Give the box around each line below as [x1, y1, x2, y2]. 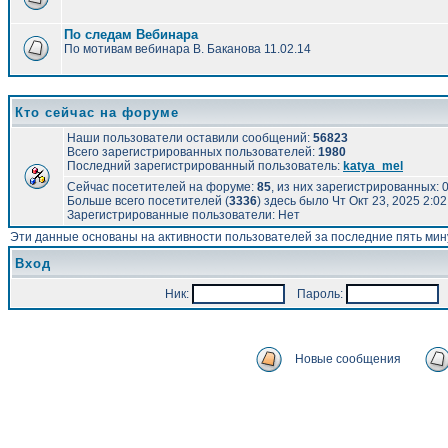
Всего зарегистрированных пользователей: [67, 145, 318, 159]
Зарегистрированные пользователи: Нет [67, 208, 300, 222]
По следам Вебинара [64, 27, 198, 42]
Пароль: [285, 287, 346, 301]
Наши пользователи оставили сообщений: [67, 131, 313, 145]
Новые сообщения [294, 352, 401, 366]
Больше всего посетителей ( [67, 194, 229, 208]
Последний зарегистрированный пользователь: [67, 159, 343, 173]
